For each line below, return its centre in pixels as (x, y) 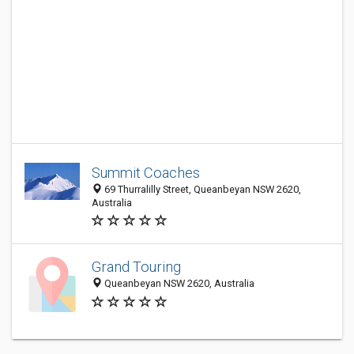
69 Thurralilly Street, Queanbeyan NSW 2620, (201, 189)
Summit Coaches (146, 173)
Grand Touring (136, 267)
